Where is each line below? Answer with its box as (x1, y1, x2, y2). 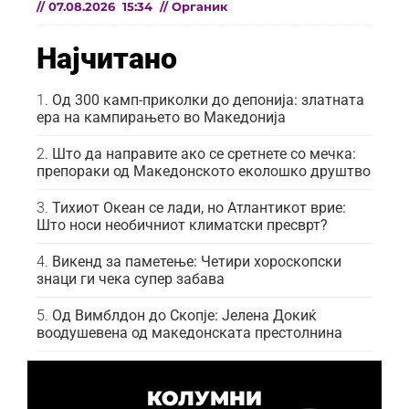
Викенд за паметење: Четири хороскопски (52, 253, 341, 271)
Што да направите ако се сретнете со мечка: (52, 145, 356, 163)
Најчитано (37, 41, 177, 77)
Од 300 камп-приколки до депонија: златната (52, 91, 364, 110)
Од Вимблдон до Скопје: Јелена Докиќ (52, 307, 317, 325)
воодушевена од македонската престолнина (37, 324, 342, 342)
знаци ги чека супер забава (37, 270, 225, 288)
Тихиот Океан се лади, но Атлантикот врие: (52, 199, 346, 217)
